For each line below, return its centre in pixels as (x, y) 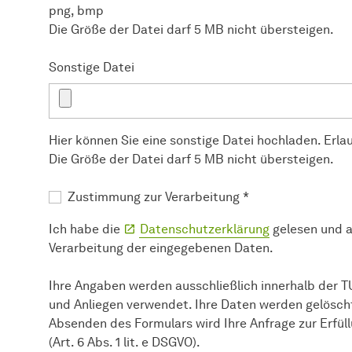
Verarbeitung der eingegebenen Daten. (161, 247)
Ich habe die (86, 229)
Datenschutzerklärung (205, 229)
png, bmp (76, 10)
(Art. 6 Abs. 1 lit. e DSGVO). (125, 342)
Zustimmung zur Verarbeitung (155, 196)
